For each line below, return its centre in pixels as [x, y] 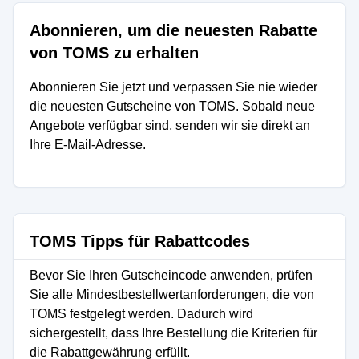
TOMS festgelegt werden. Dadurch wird [141, 314]
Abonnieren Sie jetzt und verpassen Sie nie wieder [173, 87]
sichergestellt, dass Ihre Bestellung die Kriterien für [173, 333]
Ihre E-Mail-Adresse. [88, 145]
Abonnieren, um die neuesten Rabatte [173, 30]
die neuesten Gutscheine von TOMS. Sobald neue [172, 106]
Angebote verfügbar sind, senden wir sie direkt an [170, 125]
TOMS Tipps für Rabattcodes [140, 241]
